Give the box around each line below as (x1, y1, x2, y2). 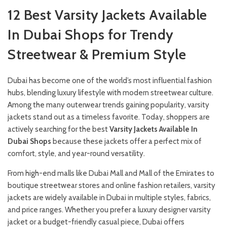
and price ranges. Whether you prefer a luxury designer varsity (8, 205, 211, 214)
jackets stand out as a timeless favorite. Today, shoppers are (8, 112, 210, 122)
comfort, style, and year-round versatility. (8, 149, 145, 158)
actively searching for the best (8, 125, 109, 134)
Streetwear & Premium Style (8, 46, 186, 63)
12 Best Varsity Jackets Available (8, 6, 207, 23)
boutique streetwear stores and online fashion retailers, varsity (8, 181, 215, 190)
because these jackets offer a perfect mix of (51, 137, 202, 146)
